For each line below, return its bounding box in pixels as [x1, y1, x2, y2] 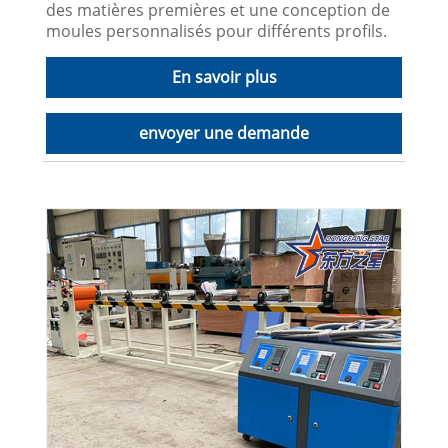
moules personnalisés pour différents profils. [46, 19, 388, 42]
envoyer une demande [139, 121, 309, 144]
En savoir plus [171, 65, 277, 88]
